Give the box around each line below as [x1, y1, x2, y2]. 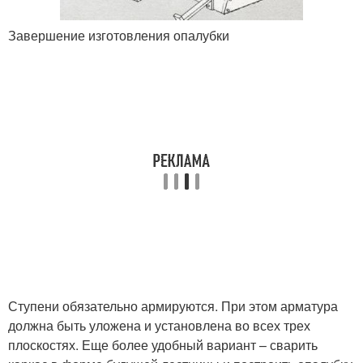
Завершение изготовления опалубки [8, 25, 229, 45]
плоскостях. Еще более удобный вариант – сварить [8, 335, 318, 354]
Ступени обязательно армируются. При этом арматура [8, 296, 338, 315]
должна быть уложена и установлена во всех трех [8, 315, 310, 335]
